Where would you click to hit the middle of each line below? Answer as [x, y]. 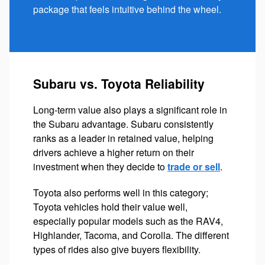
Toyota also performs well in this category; [121, 192]
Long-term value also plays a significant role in [130, 109]
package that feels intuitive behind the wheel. [127, 9]
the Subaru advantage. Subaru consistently [123, 124]
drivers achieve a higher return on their [114, 152]
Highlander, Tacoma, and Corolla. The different [131, 235]
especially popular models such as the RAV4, [128, 221]
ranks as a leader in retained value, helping [123, 138]
